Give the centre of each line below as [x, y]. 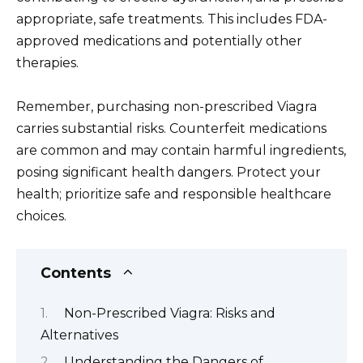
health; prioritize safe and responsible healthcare [174, 194]
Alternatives [79, 335]
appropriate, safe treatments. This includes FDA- [172, 19]
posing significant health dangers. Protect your [169, 173]
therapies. [47, 62]
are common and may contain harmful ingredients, [181, 151]
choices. [41, 216]
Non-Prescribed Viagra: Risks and [170, 313]
